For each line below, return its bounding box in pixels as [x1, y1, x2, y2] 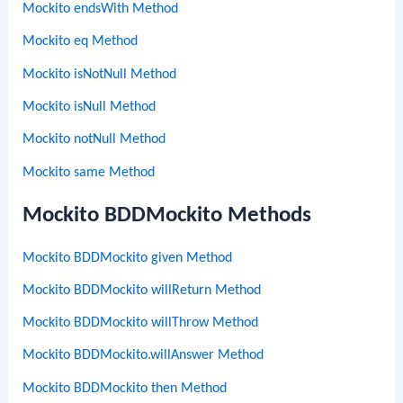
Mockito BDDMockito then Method [22, 381, 228, 396]
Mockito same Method [22, 165, 156, 180]
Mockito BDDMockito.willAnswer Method [22, 348, 264, 363]
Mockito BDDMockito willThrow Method [22, 316, 259, 331]
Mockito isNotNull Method [22, 67, 177, 82]
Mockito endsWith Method [22, 2, 179, 17]
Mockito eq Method [22, 34, 139, 49]
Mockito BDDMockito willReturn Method [22, 282, 262, 298]
